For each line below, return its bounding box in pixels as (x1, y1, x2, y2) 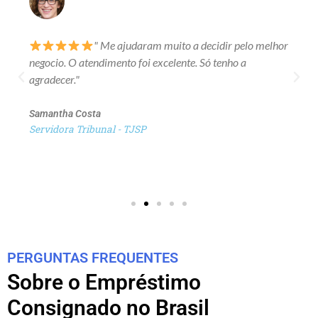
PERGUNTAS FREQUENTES (7, 249, 178, 267)
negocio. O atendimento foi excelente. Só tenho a (28, 55, 246, 70)
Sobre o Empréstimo (7, 270, 201, 295)
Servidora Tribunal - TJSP (28, 123, 146, 136)
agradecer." (28, 72, 79, 87)
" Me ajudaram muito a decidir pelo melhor (93, 38, 288, 53)
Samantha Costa (28, 108, 101, 120)
